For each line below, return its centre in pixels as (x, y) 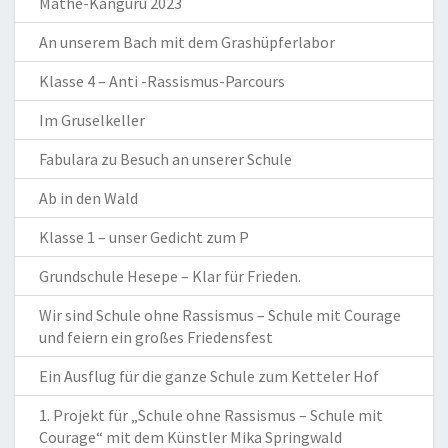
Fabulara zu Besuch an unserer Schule (165, 158)
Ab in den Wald (88, 197)
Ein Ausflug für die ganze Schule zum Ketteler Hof (209, 375)
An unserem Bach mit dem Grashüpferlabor (187, 41)
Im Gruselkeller (92, 119)
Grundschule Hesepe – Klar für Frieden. (170, 275)
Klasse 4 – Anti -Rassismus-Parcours (162, 80)
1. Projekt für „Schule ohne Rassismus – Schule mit (211, 414)
